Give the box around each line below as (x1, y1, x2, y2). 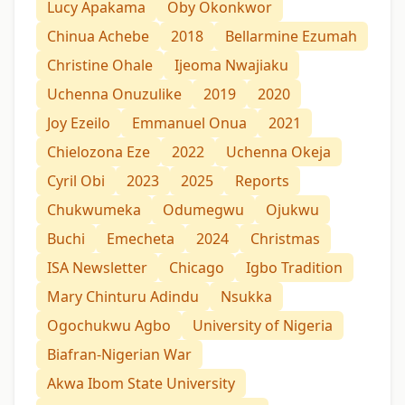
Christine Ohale (47, 55, 153, 76)
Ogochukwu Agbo (47, 316, 171, 336)
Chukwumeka (47, 200, 141, 221)
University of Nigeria (193, 316, 333, 336)
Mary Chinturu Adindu (47, 287, 199, 307)
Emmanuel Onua (132, 113, 247, 134)
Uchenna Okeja (226, 142, 331, 163)
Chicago (169, 258, 224, 278)
